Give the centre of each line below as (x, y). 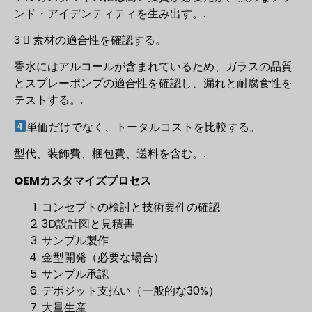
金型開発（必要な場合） (103, 257)
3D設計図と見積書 (88, 224)
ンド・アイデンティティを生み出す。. (110, 13)
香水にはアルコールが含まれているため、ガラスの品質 (153, 67)
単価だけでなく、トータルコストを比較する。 (144, 127)
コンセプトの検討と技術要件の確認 (131, 207)
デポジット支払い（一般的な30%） (131, 290)
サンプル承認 (75, 274)
